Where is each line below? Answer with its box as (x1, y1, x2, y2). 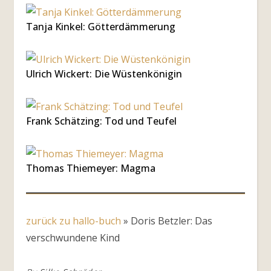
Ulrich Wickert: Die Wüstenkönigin (26, 67, 182, 81)
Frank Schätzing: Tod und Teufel (26, 114, 177, 128)
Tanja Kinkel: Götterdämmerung (26, 20, 175, 34)
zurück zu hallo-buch (26, 214, 121, 228)
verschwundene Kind (26, 231, 120, 245)
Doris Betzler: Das (131, 214, 212, 228)
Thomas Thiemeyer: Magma (26, 162, 155, 175)
